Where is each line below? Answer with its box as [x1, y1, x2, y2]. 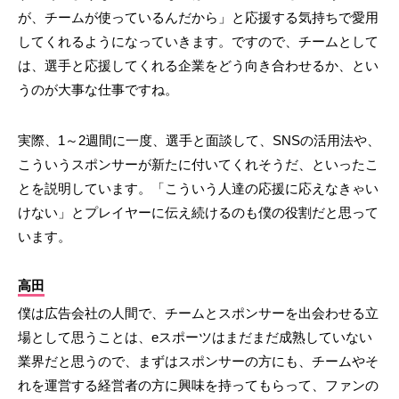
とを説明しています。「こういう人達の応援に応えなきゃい [18, 181, 379, 197]
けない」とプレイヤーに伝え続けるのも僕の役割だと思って [18, 205, 379, 221]
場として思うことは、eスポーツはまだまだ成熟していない [18, 330, 372, 346]
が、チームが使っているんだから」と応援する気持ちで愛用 [18, 10, 379, 26]
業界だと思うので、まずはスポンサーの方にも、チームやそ [18, 354, 379, 370]
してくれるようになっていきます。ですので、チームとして [18, 34, 379, 50]
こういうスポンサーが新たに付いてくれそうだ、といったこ [18, 157, 379, 173]
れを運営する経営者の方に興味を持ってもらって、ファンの [18, 378, 379, 394]
